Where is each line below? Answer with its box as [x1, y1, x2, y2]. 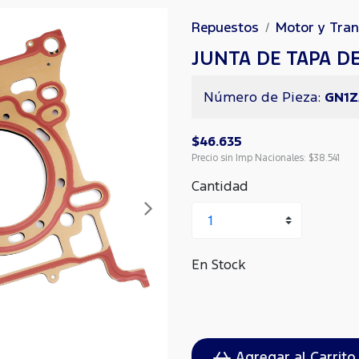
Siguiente [166, 208, 225, 225]
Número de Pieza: [204, 88, 325, 106]
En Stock [192, 256, 245, 273]
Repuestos [192, 18, 259, 36]
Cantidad [192, 177, 248, 195]
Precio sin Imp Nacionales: [192, 151, 309, 163]
